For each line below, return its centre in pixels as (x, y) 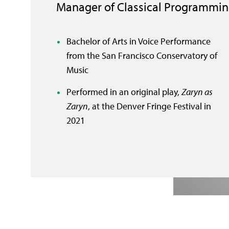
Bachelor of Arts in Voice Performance (139, 41)
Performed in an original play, (124, 92)
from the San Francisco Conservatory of (142, 55)
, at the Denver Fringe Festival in (150, 106)
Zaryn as (197, 92)
